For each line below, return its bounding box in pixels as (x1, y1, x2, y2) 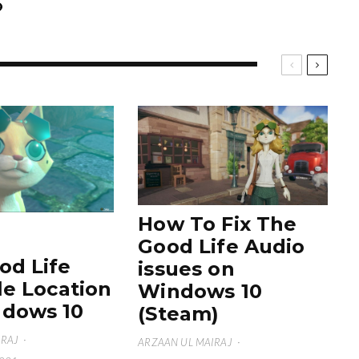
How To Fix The (138, 212, 297, 236)
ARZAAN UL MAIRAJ (138, 336, 232, 349)
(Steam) (138, 302, 220, 326)
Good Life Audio (138, 235, 305, 259)
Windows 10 (138, 280, 262, 304)
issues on (138, 257, 235, 281)
